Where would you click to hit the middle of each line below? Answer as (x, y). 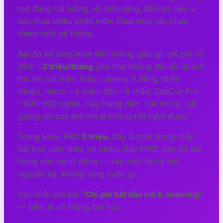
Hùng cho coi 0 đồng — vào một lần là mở (98, 161)
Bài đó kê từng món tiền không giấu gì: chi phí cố (111, 54)
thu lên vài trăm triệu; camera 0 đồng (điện (99, 79)
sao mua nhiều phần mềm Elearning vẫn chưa (103, 21)
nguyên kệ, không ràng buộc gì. (77, 174)
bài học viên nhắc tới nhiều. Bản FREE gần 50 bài (110, 149)
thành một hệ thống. (56, 33)
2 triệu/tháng (68, 66)
